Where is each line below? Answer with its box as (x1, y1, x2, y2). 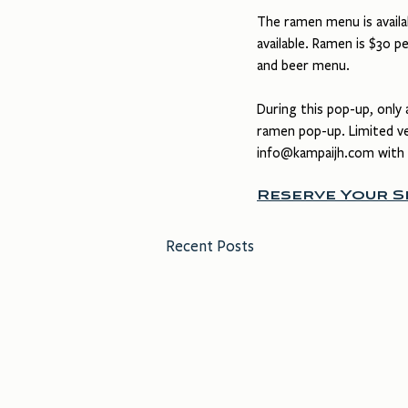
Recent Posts (166, 237, 254, 256)
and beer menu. (257, 57, 350, 74)
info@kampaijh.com (257, 145, 374, 161)
